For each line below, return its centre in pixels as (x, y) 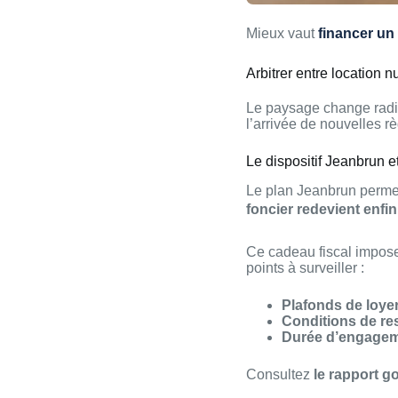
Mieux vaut (282, 33)
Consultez (280, 374)
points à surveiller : (305, 267)
